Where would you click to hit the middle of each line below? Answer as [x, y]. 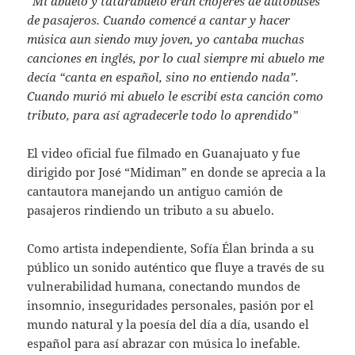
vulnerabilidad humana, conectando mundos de [164, 286]
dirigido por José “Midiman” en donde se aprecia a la [177, 172]
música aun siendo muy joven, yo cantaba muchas [166, 38]
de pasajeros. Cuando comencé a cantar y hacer [159, 19]
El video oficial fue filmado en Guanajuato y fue [164, 153]
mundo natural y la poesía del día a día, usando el [168, 324]
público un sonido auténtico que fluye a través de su [176, 267]
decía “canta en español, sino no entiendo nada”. [163, 76]
